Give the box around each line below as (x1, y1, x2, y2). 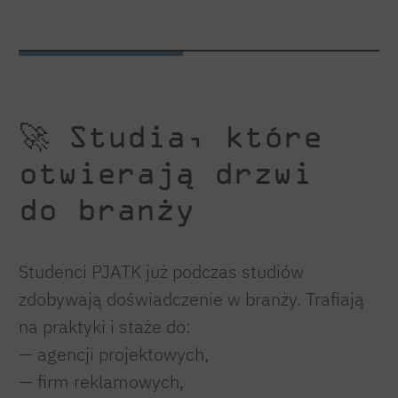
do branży (19, 189, 195, 227)
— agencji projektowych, (19, 343, 209, 366)
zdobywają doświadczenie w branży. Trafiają (19, 288, 364, 311)
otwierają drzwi (19, 153, 312, 191)
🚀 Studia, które (19, 116, 322, 155)
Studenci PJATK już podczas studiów (19, 260, 304, 283)
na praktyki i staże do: (19, 315, 191, 338)
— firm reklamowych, (19, 370, 184, 394)
